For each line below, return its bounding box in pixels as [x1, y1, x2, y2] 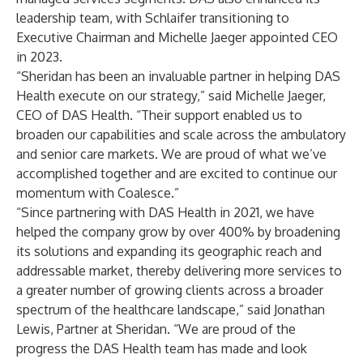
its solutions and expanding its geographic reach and [16, 243, 322, 259]
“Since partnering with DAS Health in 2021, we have [16, 204, 314, 220]
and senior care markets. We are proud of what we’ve [16, 146, 327, 162]
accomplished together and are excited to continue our [16, 165, 337, 181]
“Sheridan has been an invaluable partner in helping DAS [16, 68, 340, 84]
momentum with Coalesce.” [16, 185, 179, 201]
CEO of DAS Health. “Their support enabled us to [16, 107, 302, 123]
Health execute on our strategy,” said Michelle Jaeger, [16, 88, 326, 104]
